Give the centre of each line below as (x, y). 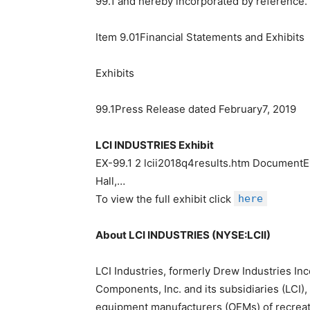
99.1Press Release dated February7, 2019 (196, 109)
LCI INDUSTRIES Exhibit (155, 145)
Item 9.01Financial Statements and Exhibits (200, 37)
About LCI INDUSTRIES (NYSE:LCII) (183, 235)
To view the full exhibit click (165, 199)
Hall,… (110, 181)
